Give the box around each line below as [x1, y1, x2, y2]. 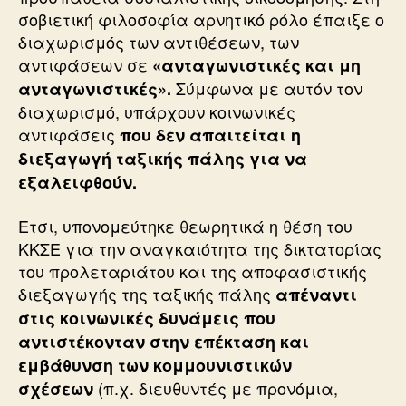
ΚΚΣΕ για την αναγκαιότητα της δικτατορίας [18, 236, 382, 260]
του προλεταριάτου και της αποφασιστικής [18, 258, 367, 283]
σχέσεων [18, 376, 93, 401]
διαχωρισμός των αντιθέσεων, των [18, 30, 299, 53]
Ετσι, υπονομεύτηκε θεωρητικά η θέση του [18, 213, 353, 237]
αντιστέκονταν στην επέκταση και [18, 329, 309, 353]
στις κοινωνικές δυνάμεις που [18, 305, 275, 330]
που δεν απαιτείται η [120, 123, 301, 147]
